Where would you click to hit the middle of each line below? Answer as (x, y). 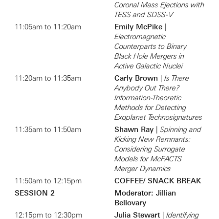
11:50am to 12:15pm (48, 181)
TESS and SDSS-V (144, 15)
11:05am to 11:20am (48, 27)
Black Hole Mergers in (149, 56)
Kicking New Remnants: (153, 139)
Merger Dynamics (143, 169)
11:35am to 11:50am (48, 130)
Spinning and (180, 130)
